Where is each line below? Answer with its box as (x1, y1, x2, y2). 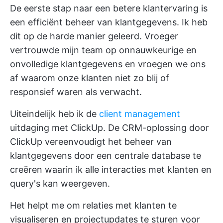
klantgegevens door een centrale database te (10, 150, 201, 161)
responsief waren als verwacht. (10, 86, 142, 97)
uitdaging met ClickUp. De (10, 122, 122, 133)
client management (99, 108, 180, 119)
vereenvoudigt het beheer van (42, 136, 172, 147)
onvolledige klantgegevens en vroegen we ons (10, 58, 206, 69)
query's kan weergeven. (10, 178, 110, 189)
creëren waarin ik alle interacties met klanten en (10, 164, 212, 175)
